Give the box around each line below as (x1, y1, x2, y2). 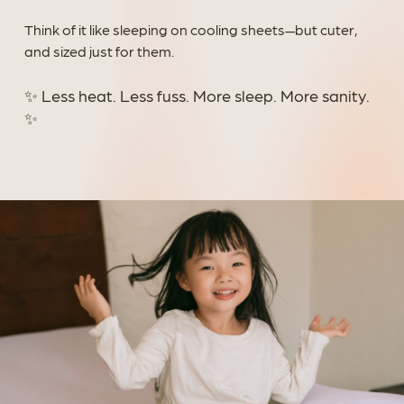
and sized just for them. (23, 42, 174, 60)
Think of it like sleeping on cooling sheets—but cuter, (23, 21, 357, 39)
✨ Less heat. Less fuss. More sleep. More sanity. (23, 86, 370, 106)
